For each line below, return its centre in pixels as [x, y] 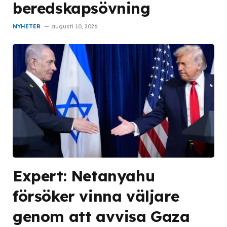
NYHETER [27, 27]
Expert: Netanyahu [84, 176]
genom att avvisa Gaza [101, 216]
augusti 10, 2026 [74, 27]
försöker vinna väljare [96, 196]
